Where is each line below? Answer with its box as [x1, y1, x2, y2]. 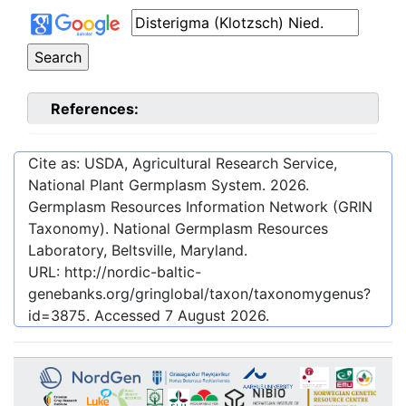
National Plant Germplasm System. [28, 176, 270, 195]
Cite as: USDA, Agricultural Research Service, [28, 154, 337, 173]
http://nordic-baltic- [64, 263, 201, 282]
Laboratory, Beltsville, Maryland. [28, 241, 247, 260]
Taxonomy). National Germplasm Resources [28, 219, 328, 238]
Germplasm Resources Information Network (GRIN [28, 198, 372, 217]
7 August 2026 [165, 306, 266, 325]
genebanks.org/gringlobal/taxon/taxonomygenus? [28, 285, 371, 304]
